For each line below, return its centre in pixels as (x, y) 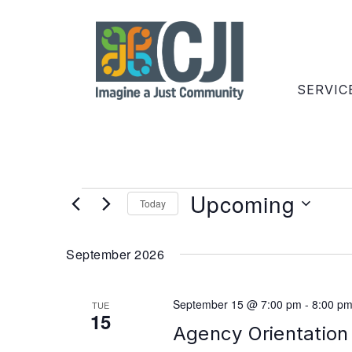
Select (208, 224)
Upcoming (243, 203)
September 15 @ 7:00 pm (237, 304)
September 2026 (115, 254)
